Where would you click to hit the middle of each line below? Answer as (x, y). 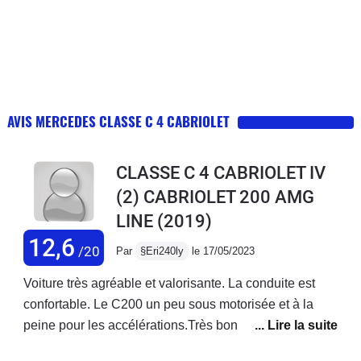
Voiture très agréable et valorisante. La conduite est (169, 283)
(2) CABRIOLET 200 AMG (215, 197)
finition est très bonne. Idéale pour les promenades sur (178, 346)
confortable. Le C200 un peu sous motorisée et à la (168, 304)
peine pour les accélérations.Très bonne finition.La (167, 325)
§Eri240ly (162, 251)
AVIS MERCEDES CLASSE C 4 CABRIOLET (118, 121)
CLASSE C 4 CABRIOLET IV (221, 172)
